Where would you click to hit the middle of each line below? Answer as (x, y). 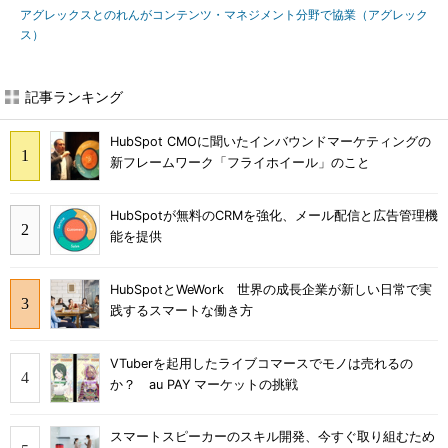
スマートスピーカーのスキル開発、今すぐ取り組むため (272, 437)
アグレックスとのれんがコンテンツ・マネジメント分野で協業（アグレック (224, 14)
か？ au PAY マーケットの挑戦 (204, 384)
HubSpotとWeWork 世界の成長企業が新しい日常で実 (271, 289)
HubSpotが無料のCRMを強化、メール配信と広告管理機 (274, 216)
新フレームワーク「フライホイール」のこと (240, 163)
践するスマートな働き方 (181, 310)
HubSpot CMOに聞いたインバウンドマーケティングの (270, 142)
